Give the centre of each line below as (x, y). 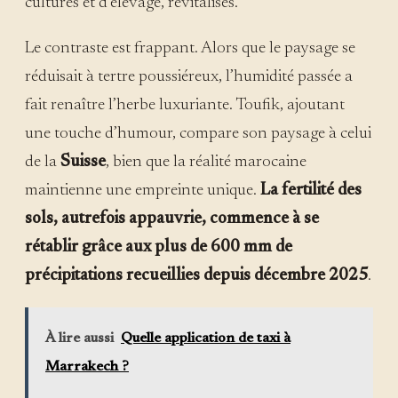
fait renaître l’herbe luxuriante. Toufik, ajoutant (185, 105)
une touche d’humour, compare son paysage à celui (198, 133)
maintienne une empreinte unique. (141, 190)
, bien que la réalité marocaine (206, 162)
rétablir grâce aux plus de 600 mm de (159, 247)
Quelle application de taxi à (206, 338)
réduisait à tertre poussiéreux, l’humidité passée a (189, 76)
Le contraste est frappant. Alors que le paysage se (190, 48)
